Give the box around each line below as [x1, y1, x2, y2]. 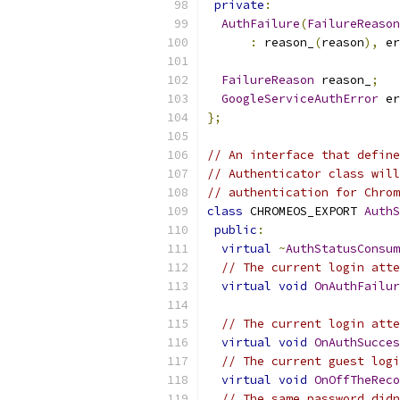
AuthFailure [221, 16, 300, 31]
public [214, 222, 257, 237]
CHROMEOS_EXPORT [243, 204, 364, 219]
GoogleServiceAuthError [221, 91, 379, 106]
